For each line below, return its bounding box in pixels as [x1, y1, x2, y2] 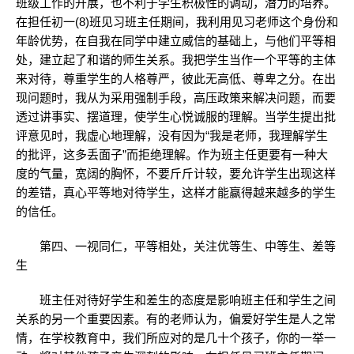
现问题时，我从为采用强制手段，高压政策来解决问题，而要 [16, 91, 336, 104]
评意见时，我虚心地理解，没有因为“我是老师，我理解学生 [16, 129, 328, 142]
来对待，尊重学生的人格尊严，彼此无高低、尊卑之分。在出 [16, 72, 336, 85]
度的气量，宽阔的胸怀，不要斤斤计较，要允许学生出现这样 [16, 167, 336, 180]
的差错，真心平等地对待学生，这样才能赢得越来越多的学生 [16, 186, 336, 199]
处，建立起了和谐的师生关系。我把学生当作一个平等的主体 [16, 53, 336, 66]
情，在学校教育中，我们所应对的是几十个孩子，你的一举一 [16, 331, 336, 345]
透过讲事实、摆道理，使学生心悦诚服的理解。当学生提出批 [16, 110, 336, 123]
